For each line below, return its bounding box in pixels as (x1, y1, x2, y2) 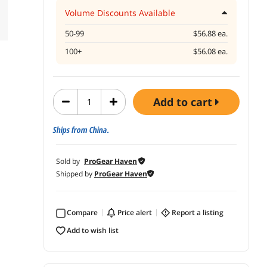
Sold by (56, 156, 82, 166)
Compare (72, 207, 98, 218)
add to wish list (72, 225, 119, 235)
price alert (122, 207, 152, 218)
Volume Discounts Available (65, 7, 175, 18)
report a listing (176, 207, 223, 218)
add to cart (160, 94, 215, 109)
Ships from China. (52, 123, 111, 135)
